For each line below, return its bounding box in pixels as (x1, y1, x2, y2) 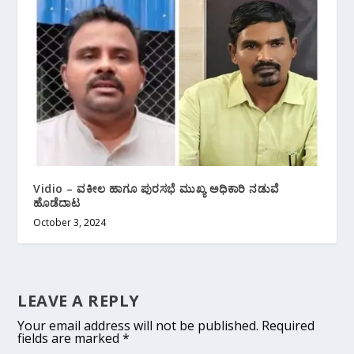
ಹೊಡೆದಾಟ (33, 195, 81, 210)
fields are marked (17, 330, 123, 347)
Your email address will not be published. (17, 317, 259, 334)
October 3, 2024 (33, 216, 107, 229)
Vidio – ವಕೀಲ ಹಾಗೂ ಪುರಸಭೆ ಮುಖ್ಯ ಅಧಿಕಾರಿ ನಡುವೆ (33, 181, 280, 196)
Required (262, 317, 315, 334)
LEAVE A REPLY (17, 290, 140, 311)
